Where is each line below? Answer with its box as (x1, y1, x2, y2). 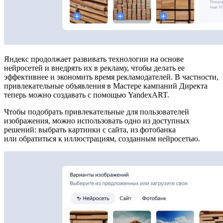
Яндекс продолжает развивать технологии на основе (4, 54, 184, 63)
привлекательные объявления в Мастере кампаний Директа (4, 81, 208, 90)
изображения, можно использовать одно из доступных (4, 116, 190, 125)
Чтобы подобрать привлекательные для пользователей (4, 107, 189, 116)
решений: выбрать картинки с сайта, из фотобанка (4, 125, 176, 134)
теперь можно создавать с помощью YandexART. (4, 90, 169, 99)
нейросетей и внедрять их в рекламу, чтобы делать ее (4, 63, 185, 72)
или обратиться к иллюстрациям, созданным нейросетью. (4, 134, 200, 143)
